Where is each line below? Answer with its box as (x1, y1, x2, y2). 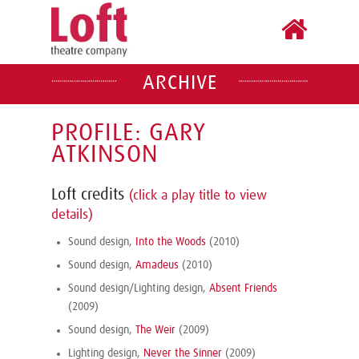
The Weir (135, 325, 175, 336)
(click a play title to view (129, 189, 267, 203)
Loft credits (51, 187, 129, 203)
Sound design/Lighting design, (68, 283, 209, 294)
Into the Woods (135, 236, 206, 248)
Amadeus (135, 260, 179, 271)
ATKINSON (51, 143, 158, 167)
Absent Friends (209, 283, 277, 294)
